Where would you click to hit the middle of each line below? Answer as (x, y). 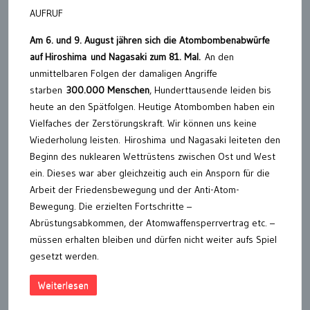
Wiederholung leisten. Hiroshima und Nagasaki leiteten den (155, 140)
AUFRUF (46, 13)
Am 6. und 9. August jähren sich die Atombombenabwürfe (150, 40)
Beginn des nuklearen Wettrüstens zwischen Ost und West (153, 157)
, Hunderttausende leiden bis (210, 90)
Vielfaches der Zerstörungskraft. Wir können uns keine (143, 124)
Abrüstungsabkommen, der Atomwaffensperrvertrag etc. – (152, 223)
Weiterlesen (63, 285)
